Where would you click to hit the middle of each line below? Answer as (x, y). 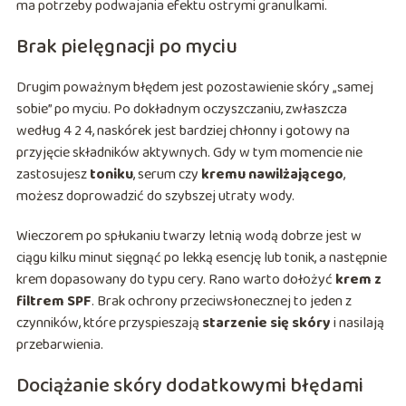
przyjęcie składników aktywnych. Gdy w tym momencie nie (189, 153)
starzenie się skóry (266, 324)
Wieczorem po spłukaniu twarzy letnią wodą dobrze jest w (188, 237)
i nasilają (357, 324)
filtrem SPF (53, 302)
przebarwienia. (59, 345)
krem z (358, 280)
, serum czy (167, 175)
